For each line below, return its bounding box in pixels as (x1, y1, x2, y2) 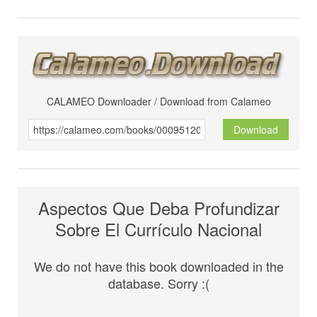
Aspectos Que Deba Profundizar (38, 195, 279, 221)
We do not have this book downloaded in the (33, 257, 284, 276)
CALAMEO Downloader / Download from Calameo (46, 94, 271, 109)
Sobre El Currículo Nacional (55, 217, 262, 242)
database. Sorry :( (108, 274, 209, 293)
